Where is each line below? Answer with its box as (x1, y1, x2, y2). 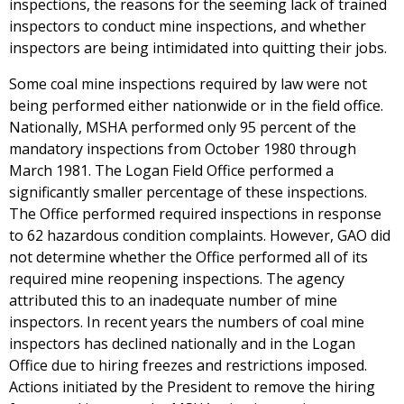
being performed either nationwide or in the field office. (9, 96, 383, 116)
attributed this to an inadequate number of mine (9, 290, 337, 311)
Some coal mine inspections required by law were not (9, 74, 367, 95)
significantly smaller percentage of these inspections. (9, 182, 367, 203)
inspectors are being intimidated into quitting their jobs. (9, 38, 387, 59)
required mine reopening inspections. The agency (9, 269, 344, 289)
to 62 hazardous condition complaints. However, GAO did (9, 225, 390, 246)
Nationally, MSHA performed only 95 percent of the (9, 117, 356, 138)
